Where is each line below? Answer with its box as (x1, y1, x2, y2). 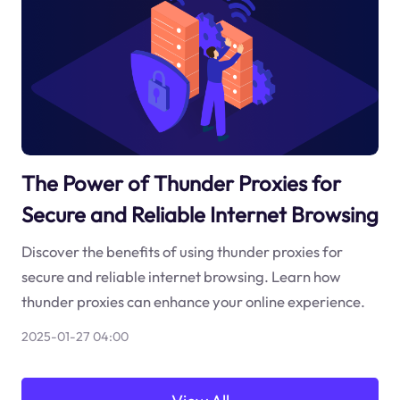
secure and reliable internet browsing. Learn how (21, 266, 341, 286)
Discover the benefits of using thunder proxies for (21, 241, 343, 261)
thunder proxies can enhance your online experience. (21, 291, 365, 311)
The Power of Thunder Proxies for (21, 170, 341, 197)
